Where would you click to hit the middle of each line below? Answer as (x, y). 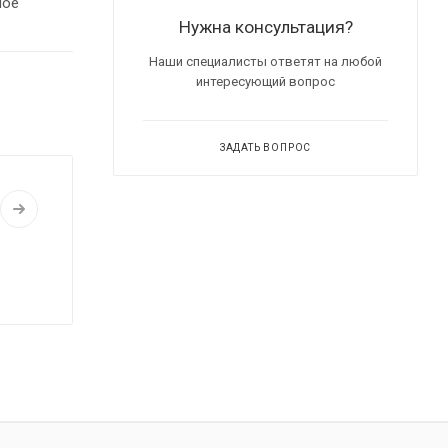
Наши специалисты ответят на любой (265, 61)
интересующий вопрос (265, 81)
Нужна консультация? (265, 26)
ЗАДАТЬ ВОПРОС (265, 147)
